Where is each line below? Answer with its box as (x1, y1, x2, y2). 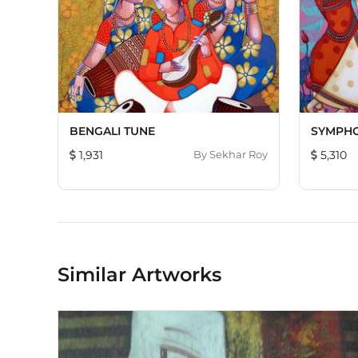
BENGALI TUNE (70, 124, 155, 138)
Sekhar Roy (209, 148, 268, 161)
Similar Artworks (58, 263, 221, 286)
